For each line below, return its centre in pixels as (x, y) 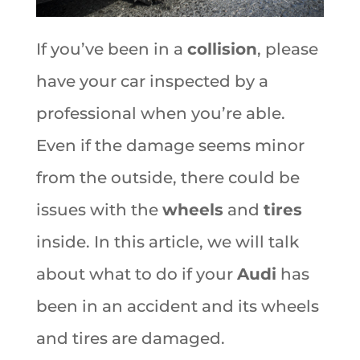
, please (287, 49)
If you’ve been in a (111, 49)
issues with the (99, 209)
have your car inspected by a (152, 81)
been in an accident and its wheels (177, 306)
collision (222, 49)
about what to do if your (136, 274)
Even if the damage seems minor (170, 145)
